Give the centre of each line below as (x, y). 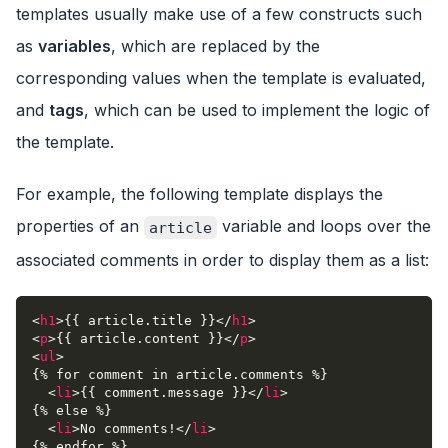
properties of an (80, 226)
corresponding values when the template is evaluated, (221, 78)
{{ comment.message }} (164, 392)
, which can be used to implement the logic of (257, 110)
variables (74, 46)
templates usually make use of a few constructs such (219, 14)
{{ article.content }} (140, 338)
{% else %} (72, 410)
